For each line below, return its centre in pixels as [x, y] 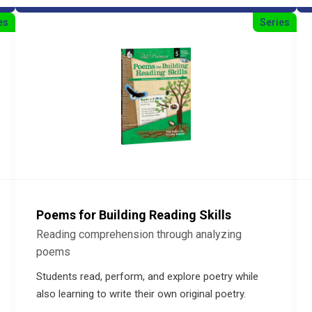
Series [274, 22]
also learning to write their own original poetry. [141, 294]
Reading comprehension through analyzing [139, 234]
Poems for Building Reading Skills [134, 215]
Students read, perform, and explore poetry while [148, 276]
